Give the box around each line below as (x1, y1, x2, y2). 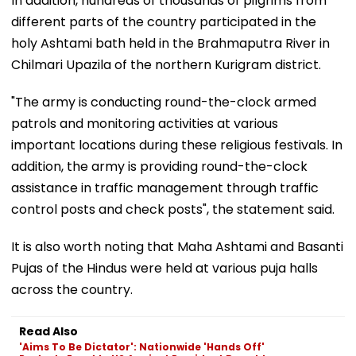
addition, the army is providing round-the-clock (11, 157, 308, 176)
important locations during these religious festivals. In (11, 135, 342, 154)
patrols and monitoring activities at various (11, 114, 278, 133)
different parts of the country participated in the (11, 12, 316, 31)
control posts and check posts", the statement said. (11, 199, 335, 219)
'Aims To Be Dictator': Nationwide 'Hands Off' (19, 339, 265, 354)
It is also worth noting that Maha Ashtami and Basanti (11, 237, 343, 256)
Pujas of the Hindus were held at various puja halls (11, 258, 318, 277)
